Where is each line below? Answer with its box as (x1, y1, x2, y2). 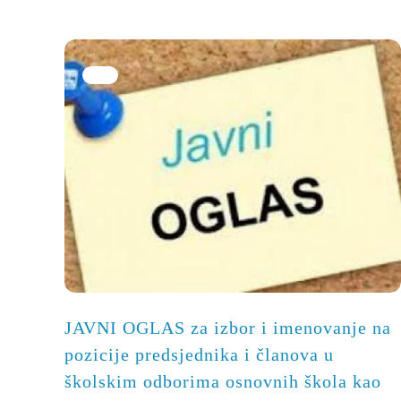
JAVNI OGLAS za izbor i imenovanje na (64, 317, 391, 337)
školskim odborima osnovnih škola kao (64, 371, 381, 391)
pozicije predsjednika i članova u (64, 344, 334, 364)
